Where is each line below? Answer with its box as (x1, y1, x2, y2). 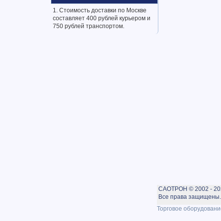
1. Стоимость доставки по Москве (53, 7, 147, 14)
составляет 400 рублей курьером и (53, 15, 150, 22)
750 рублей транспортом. (53, 23, 124, 30)
